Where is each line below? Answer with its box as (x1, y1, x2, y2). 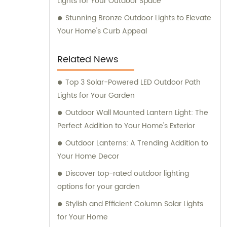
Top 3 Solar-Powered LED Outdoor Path (65, 76, 201, 88)
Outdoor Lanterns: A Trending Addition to (65, 137, 208, 149)
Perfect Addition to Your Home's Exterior (57, 120, 195, 132)
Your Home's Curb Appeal (57, 25, 147, 37)
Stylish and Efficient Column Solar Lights (65, 198, 203, 210)
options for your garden (57, 180, 140, 193)
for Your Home (57, 211, 108, 223)
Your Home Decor (57, 150, 119, 162)
